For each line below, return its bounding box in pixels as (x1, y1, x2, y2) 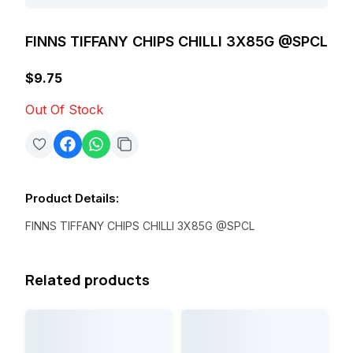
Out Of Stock (25, 101, 103, 117)
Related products (25, 269, 150, 289)
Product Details (25, 190, 116, 206)
